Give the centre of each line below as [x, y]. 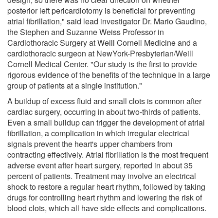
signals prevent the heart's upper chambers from [90, 144]
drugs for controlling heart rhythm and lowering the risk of [105, 197]
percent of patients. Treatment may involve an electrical [102, 176]
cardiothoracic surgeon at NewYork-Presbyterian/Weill [100, 53]
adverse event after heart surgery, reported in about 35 [100, 165]
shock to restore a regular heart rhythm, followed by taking [106, 186]
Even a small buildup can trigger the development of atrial [106, 122]
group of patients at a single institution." [75, 85]
